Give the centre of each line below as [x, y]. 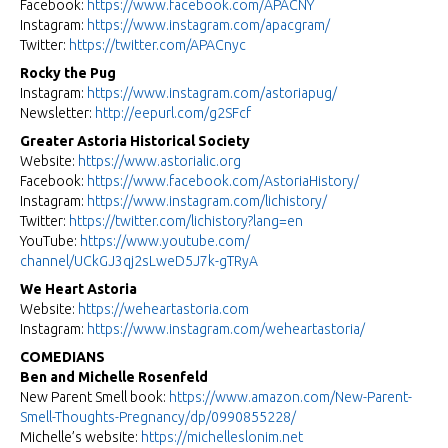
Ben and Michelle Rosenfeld [114, 377]
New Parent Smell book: [94, 397]
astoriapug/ [301, 93]
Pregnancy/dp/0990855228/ [207, 417]
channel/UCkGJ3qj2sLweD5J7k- [119, 261]
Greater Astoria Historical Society [135, 141]
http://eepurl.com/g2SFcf [173, 113]
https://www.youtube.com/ [165, 241]
